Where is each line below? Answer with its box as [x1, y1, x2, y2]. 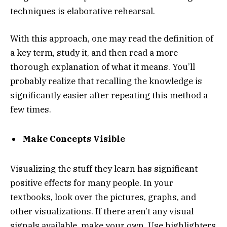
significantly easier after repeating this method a [10, 89, 208, 101]
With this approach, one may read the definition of [10, 32, 213, 44]
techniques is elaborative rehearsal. [10, 5, 155, 17]
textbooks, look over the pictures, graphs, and [10, 191, 196, 203]
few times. [10, 103, 51, 115]
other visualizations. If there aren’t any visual [10, 205, 194, 217]
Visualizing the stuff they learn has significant [10, 163, 198, 174]
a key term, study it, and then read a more [10, 47, 178, 58]
